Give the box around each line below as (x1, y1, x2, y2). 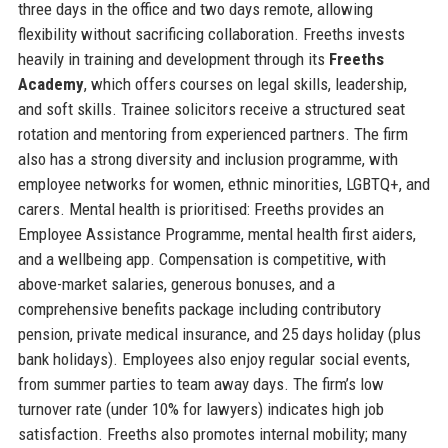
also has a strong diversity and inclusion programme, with (17, 148, 398, 169)
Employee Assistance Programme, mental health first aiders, (17, 223, 416, 244)
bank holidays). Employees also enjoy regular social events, (17, 348, 410, 369)
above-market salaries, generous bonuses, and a (17, 273, 335, 294)
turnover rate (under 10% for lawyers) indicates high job (17, 398, 384, 419)
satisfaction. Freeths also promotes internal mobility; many (17, 423, 407, 444)
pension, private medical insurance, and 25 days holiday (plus (17, 323, 421, 344)
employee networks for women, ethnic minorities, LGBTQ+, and (17, 173, 430, 194)
